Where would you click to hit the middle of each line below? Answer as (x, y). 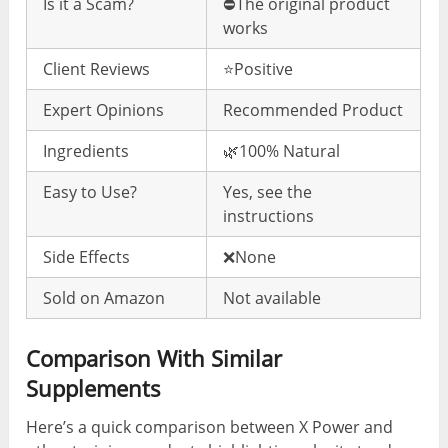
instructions (269, 215)
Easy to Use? (90, 191)
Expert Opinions (104, 109)
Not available (272, 297)
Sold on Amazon (104, 297)
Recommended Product (313, 109)
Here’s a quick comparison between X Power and (210, 426)
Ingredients (86, 150)
